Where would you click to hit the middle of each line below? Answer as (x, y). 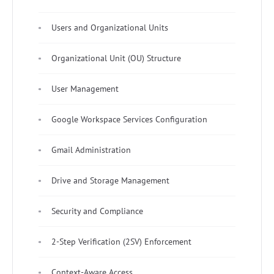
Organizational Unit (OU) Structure (116, 58)
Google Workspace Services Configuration (129, 120)
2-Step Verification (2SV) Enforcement (121, 242)
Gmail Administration (91, 150)
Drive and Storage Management (110, 181)
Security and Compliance (97, 211)
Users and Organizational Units (110, 28)
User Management (85, 89)
